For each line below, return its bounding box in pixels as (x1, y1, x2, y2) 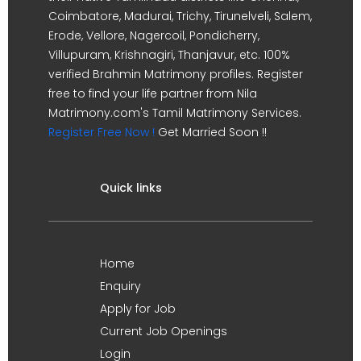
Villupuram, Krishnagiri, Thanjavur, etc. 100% (48, 46, 290, 63)
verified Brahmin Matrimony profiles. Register (48, 65, 303, 82)
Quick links (100, 179, 162, 196)
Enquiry (100, 277, 141, 294)
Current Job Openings (100, 322, 227, 339)
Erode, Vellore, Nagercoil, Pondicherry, (48, 27, 259, 44)
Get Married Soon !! (155, 123, 267, 140)
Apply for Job (100, 300, 176, 317)
